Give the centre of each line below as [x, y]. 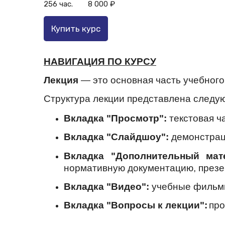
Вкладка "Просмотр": [117, 119]
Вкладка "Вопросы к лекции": [136, 205]
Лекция [62, 80]
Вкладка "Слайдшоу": [116, 137]
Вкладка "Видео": [108, 187]
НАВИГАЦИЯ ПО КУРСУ [100, 61]
